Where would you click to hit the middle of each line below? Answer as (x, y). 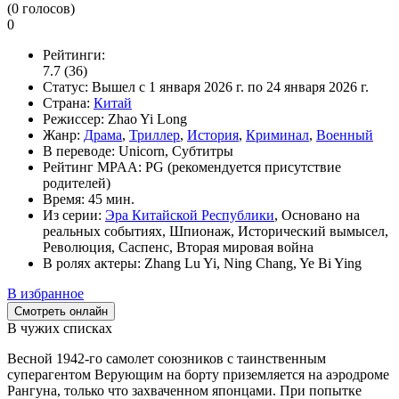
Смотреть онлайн (61, 311)
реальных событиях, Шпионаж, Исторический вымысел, (216, 231)
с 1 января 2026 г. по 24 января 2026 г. (252, 86)
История (213, 134)
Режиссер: (73, 118)
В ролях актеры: (92, 263)
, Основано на (317, 215)
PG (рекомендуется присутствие (243, 167)
